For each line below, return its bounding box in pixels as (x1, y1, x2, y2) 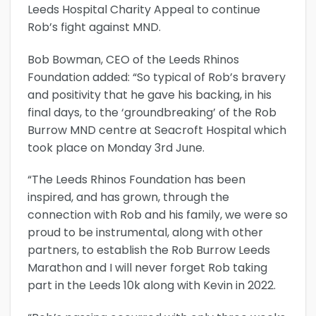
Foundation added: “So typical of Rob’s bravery (28, 68, 286, 85)
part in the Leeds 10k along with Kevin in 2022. (28, 277, 276, 294)
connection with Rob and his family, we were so (28, 207, 288, 224)
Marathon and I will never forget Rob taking (28, 260, 267, 276)
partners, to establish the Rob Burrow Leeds (28, 242, 270, 259)
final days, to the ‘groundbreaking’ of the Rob (28, 104, 276, 121)
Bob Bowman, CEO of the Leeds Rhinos (28, 51, 239, 68)
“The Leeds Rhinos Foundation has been (28, 171, 245, 188)
